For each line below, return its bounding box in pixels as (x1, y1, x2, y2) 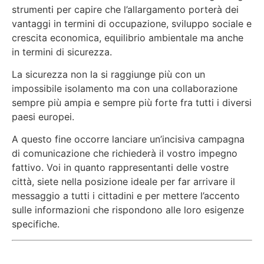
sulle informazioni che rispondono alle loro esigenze (12, 204, 244, 216)
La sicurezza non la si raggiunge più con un (12, 68, 205, 80)
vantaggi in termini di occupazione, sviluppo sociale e (12, 17, 252, 29)
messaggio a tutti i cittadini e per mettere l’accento (12, 190, 240, 202)
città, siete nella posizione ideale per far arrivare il (12, 176, 235, 188)
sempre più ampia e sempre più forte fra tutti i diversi (12, 96, 252, 108)
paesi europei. (12, 110, 74, 123)
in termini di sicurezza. (12, 45, 112, 58)
